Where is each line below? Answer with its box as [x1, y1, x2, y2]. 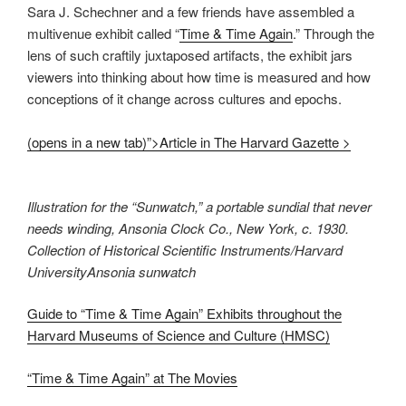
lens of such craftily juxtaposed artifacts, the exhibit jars [27, 45, 353, 65]
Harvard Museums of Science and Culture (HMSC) [27, 325, 330, 345]
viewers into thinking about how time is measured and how [27, 67, 371, 87]
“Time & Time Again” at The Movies [27, 367, 237, 387]
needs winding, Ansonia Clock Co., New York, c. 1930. [27, 217, 349, 237]
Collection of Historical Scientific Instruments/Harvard [27, 239, 343, 259]
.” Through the [293, 24, 374, 43]
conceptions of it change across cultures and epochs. [27, 89, 342, 109]
